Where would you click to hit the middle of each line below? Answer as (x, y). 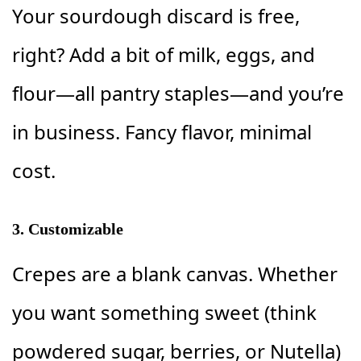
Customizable (76, 228)
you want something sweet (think (164, 312)
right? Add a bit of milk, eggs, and (164, 54)
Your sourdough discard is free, (156, 15)
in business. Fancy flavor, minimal (162, 131)
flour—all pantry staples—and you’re (178, 93)
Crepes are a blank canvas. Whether (175, 273)
